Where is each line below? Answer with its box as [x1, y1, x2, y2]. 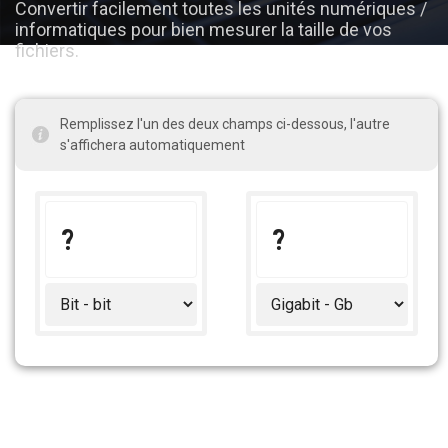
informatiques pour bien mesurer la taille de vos [15, 19, 392, 40]
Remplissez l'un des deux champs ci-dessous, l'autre [60, 116, 390, 132]
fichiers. [15, 40, 79, 61]
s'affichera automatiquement [60, 137, 245, 153]
